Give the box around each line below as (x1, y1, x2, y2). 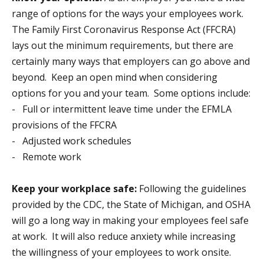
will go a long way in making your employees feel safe (12, 213, 249, 227)
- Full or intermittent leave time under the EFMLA (12, 102, 232, 115)
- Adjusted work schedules (12, 134, 131, 147)
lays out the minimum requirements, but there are (12, 38, 233, 52)
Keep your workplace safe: (12, 181, 137, 195)
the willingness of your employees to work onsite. (12, 245, 231, 259)
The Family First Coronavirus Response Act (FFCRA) (12, 22, 236, 36)
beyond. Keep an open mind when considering (12, 70, 217, 84)
